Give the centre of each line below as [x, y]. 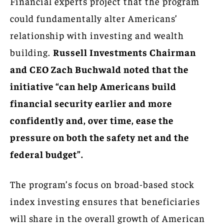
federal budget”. [47, 154]
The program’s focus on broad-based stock [102, 184]
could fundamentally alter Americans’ [94, 18]
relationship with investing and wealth [97, 35]
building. [31, 52]
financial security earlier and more [91, 103]
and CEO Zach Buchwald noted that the [99, 69]
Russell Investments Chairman [124, 52]
